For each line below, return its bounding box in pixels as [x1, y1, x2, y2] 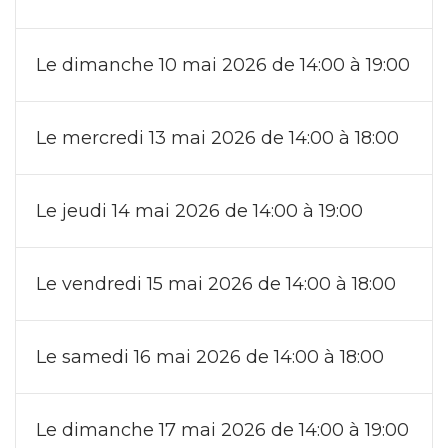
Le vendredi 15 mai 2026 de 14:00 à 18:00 [36, 272, 396, 295]
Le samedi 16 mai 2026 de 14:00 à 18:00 [36, 345, 384, 368]
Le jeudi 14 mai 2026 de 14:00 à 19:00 [36, 199, 363, 222]
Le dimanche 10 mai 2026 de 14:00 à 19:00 [36, 53, 410, 76]
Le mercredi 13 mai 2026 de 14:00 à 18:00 [36, 126, 399, 149]
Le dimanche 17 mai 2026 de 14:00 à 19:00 [36, 418, 409, 441]
